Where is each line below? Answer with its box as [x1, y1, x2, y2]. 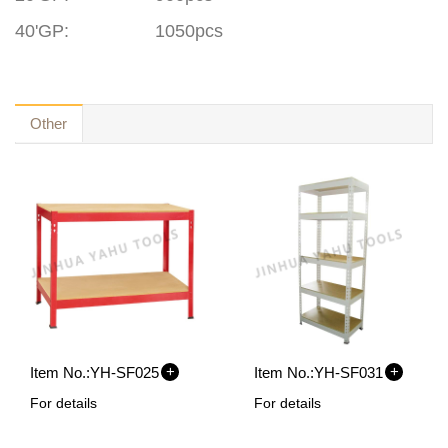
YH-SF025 [90, 364, 159, 381]
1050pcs [155, 21, 223, 41]
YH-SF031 [314, 364, 383, 381]
